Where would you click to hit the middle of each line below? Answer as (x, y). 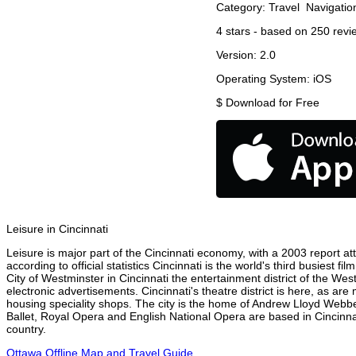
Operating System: (265, 79)
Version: (238, 55)
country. (26, 329)
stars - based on (267, 31)
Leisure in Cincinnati (57, 229)
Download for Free (273, 103)
